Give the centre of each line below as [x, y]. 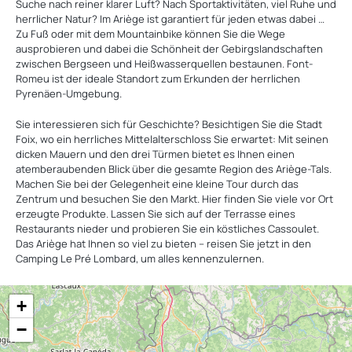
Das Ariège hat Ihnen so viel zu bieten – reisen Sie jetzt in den [163, 244]
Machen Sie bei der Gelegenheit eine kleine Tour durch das [157, 184]
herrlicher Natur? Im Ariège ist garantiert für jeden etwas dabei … [170, 19]
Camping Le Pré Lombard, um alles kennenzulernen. [140, 258]
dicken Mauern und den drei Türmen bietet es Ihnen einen [155, 154]
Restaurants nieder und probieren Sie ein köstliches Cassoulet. [167, 229]
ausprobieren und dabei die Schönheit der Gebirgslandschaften [169, 49]
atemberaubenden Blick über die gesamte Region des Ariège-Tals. [174, 169]
